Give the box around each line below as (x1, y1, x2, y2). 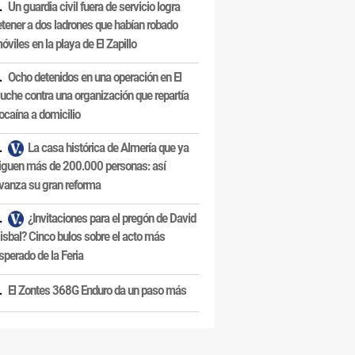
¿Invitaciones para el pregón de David (28, 210, 196, 227)
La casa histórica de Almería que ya (28, 139, 189, 156)
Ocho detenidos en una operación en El (8, 69, 181, 86)
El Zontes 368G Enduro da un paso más (8, 282, 186, 299)
